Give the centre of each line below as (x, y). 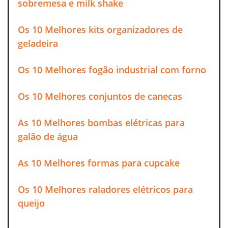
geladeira (38, 43)
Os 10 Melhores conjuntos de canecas (100, 96)
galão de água (48, 136)
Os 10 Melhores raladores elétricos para (105, 189)
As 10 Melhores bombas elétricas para (101, 122)
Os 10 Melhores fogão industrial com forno (112, 69)
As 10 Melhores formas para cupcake (99, 163)
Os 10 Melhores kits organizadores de (100, 29)
